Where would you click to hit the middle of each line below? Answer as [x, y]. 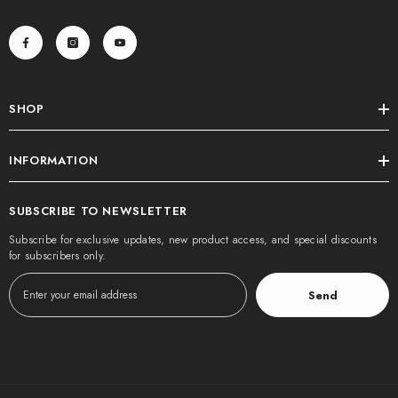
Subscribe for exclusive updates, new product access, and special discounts [193, 240]
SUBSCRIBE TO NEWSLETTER [98, 211]
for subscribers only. [58, 256]
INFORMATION [54, 161]
